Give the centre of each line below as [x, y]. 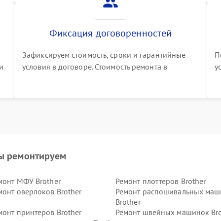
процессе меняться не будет [72, 78]
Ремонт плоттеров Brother [161, 181]
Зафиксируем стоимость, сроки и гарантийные [104, 55]
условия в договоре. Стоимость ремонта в [95, 67]
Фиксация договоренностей [110, 33]
